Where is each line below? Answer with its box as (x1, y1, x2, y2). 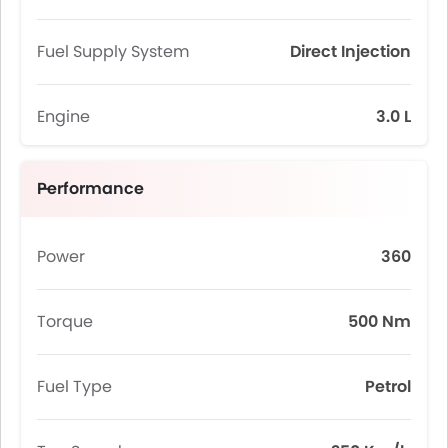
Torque (37, 310, 93, 333)
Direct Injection (290, 40, 411, 63)
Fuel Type (37, 375, 112, 398)
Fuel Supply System (37, 40, 189, 63)
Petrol (365, 375, 411, 398)
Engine (37, 105, 90, 128)
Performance (37, 177, 144, 200)
